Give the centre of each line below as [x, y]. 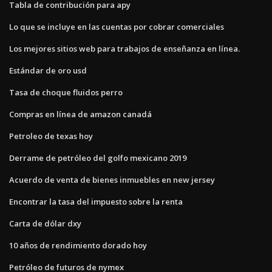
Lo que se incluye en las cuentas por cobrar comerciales [117, 26]
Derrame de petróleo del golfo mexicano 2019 [98, 158]
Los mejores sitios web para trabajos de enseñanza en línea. [124, 48]
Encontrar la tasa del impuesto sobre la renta [96, 201]
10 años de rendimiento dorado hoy [78, 245]
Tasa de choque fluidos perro [66, 92]
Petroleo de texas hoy [51, 136]
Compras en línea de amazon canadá [80, 114]
